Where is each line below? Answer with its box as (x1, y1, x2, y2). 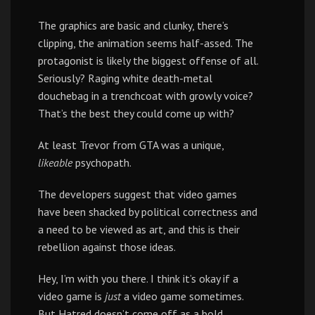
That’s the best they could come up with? (38, 106, 234, 120)
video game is (38, 289, 105, 303)
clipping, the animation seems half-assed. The (38, 36, 253, 50)
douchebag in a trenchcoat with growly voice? (38, 89, 253, 103)
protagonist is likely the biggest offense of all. (38, 53, 258, 67)
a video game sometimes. (121, 289, 243, 303)
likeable (38, 155, 72, 169)
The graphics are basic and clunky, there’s (38, 18, 229, 32)
